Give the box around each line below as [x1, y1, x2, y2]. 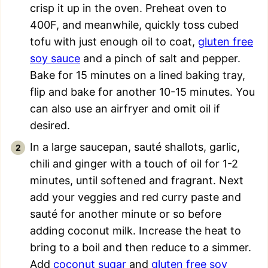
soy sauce [30, 51, 80, 65]
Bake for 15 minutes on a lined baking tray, [30, 68, 245, 81]
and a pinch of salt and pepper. [80, 51, 240, 65]
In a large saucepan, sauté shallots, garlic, [30, 140, 240, 153]
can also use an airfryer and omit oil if [30, 102, 220, 115]
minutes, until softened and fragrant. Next [30, 173, 243, 187]
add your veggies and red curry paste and [30, 190, 241, 203]
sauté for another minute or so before [30, 207, 221, 220]
